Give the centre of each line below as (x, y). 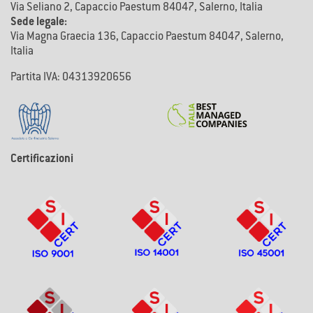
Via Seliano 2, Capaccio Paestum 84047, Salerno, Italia (137, 8)
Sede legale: (39, 23)
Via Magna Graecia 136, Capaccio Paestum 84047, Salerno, (147, 38)
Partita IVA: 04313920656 (71, 78)
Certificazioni (42, 159)
